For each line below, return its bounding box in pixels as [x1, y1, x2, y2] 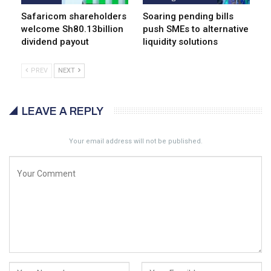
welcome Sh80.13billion [21, 23, 123, 34]
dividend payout [21, 36, 89, 47]
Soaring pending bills [143, 10, 233, 22]
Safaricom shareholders [21, 10, 126, 22]
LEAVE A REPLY [22, 105, 103, 117]
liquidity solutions [143, 36, 218, 47]
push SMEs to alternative [143, 23, 249, 34]
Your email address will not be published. [68, 137, 203, 145]
